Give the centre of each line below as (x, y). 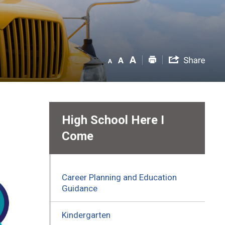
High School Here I (113, 120)
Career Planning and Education (119, 177)
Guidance (79, 188)
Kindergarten (86, 215)
